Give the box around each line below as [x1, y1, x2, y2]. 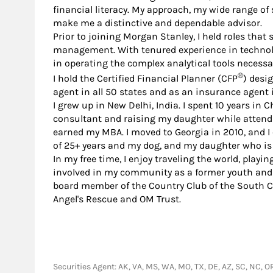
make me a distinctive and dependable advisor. [53, 16, 262, 29]
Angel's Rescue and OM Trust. [53, 193, 181, 205]
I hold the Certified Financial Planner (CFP [53, 73, 238, 85]
